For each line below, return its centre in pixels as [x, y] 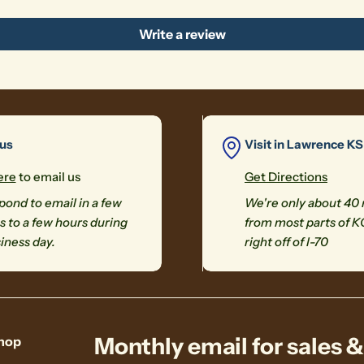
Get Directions [286, 177]
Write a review [182, 34]
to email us [48, 177]
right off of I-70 [286, 242]
